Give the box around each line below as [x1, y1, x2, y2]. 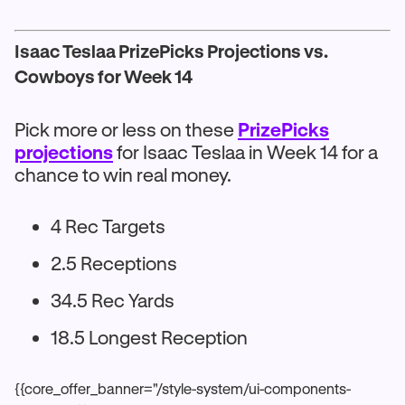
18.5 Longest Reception [51, 326, 248, 348]
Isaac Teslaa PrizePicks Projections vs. [14, 41, 328, 61]
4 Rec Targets [51, 215, 165, 237]
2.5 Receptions [51, 252, 177, 274]
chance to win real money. [14, 164, 231, 185]
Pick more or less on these [14, 118, 238, 140]
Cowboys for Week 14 [14, 66, 193, 87]
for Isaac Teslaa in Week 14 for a [113, 141, 378, 163]
